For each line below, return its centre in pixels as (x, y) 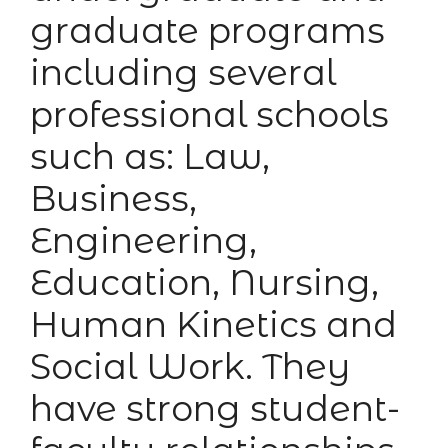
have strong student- (215, 409)
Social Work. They (190, 367)
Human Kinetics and (213, 325)
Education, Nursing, (204, 283)
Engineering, (143, 241)
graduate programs (207, 31)
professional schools (209, 115)
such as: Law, (150, 157)
